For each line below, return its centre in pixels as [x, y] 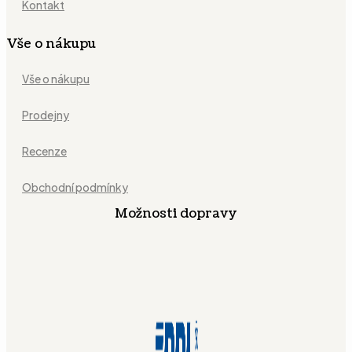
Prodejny [46, 115]
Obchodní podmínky [75, 187]
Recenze [44, 151]
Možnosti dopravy [176, 214]
